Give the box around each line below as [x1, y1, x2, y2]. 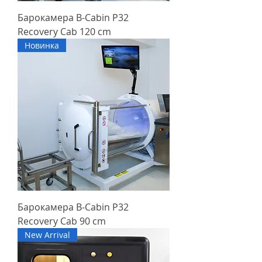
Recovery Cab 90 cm [18, 214, 106, 227]
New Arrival [25, 229, 70, 240]
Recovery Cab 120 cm [18, 25, 111, 38]
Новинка [25, 39, 59, 51]
